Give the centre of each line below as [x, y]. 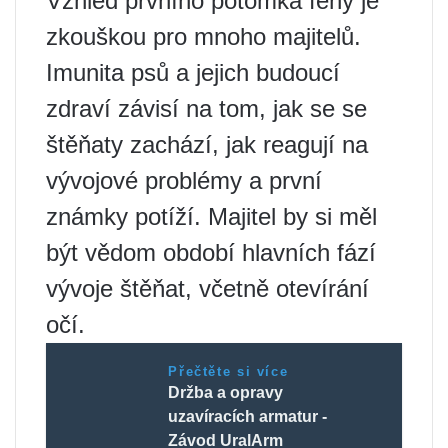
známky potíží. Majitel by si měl [211, 217]
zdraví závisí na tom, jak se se [206, 109]
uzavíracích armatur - [248, 417]
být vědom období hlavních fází [211, 253]
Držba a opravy [226, 393]
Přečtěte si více [228, 372]
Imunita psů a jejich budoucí [193, 73]
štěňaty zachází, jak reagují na [207, 145]
